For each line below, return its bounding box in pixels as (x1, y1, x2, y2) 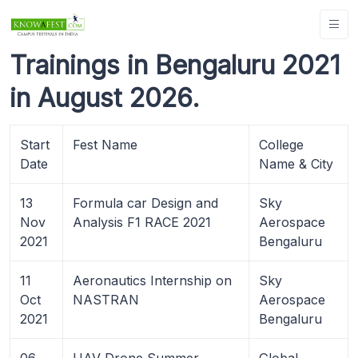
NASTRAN (73, 291, 139, 308)
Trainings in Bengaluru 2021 (10, 49, 340, 81)
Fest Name (73, 136, 137, 153)
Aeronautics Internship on (73, 272, 232, 288)
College (259, 136, 304, 153)
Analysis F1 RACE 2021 (73, 213, 211, 230)
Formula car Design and (73, 194, 218, 211)
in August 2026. (10, 82, 200, 113)
